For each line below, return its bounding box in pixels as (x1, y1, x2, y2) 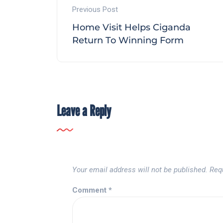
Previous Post (72, 5, 118, 14)
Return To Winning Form (72, 35, 184, 46)
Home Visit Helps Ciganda (72, 22, 191, 33)
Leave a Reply (57, 102, 111, 120)
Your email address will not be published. (72, 165, 208, 175)
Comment (72, 186, 109, 195)
